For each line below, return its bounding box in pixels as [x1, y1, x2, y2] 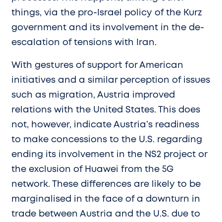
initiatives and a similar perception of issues [11, 76, 210, 84]
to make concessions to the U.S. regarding [11, 135, 202, 144]
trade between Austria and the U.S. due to [11, 210, 200, 218]
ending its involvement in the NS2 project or [11, 150, 207, 159]
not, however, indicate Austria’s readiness [11, 120, 199, 129]
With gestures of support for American [11, 61, 183, 69]
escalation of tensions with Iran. [11, 38, 157, 47]
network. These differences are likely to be [11, 180, 201, 188]
